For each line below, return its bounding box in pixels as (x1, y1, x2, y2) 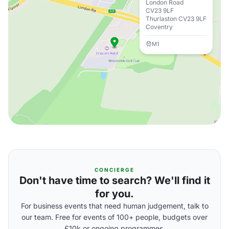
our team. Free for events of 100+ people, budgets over (21, 213, 208, 221)
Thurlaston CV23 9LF (146, 15, 207, 22)
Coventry (146, 23, 173, 31)
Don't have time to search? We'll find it (19, 174, 210, 187)
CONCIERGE (95, 167, 134, 173)
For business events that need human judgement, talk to (20, 201, 209, 210)
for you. (95, 188, 134, 200)
